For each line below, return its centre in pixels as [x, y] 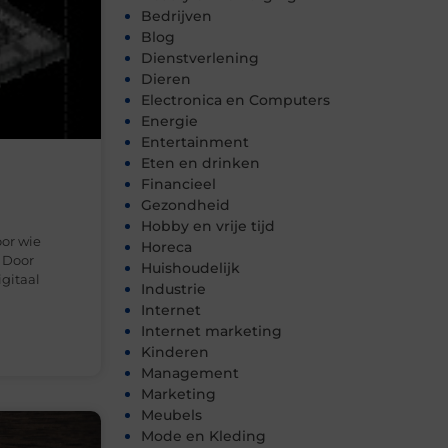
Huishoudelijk [190, 268]
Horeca [166, 247]
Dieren [166, 79]
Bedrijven [176, 16]
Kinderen [175, 352]
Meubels [171, 415]
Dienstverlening [200, 58]
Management [190, 373]
